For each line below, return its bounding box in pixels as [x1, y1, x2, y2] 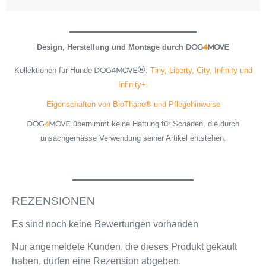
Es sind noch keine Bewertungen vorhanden [12, 218, 198, 229]
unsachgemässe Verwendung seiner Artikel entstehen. [40, 134, 226, 143]
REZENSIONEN [12, 194, 95, 207]
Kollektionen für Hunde [14, 65, 94, 75]
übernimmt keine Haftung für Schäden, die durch [70, 119, 239, 129]
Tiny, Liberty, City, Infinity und [150, 65, 252, 75]
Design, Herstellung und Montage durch [37, 43, 186, 52]
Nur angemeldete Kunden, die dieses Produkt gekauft [12, 242, 237, 252]
